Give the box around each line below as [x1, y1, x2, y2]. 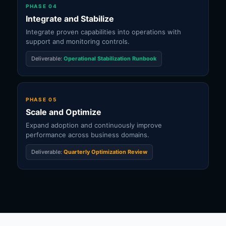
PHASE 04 [26, 3, 58, 9]
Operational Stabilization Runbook [64, 55, 156, 62]
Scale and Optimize [26, 107, 101, 117]
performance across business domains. [26, 131, 149, 139]
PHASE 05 [26, 96, 57, 102]
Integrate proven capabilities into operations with [26, 28, 181, 36]
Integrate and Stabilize [26, 14, 114, 24]
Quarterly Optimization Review [64, 148, 147, 155]
